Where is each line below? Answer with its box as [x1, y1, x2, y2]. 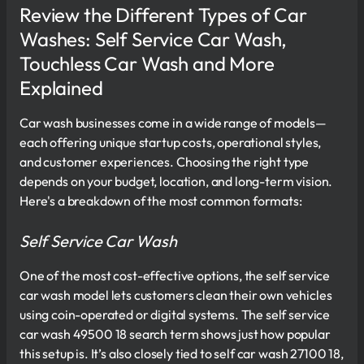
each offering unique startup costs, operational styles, [19, 133, 322, 150]
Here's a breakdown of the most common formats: [19, 192, 302, 209]
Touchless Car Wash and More [19, 50, 275, 76]
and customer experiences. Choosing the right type [19, 153, 310, 170]
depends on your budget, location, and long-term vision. [19, 172, 333, 189]
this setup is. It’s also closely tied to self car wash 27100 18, [19, 344, 344, 362]
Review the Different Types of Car [19, 2, 307, 27]
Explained [19, 75, 103, 100]
